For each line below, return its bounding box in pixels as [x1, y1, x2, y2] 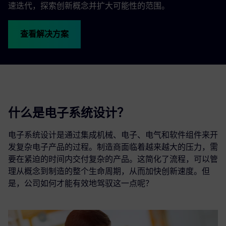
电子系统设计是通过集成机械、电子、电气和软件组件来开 [8, 130, 218, 140]
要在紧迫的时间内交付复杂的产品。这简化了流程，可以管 [8, 154, 218, 164]
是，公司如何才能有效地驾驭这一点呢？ [8, 178, 153, 188]
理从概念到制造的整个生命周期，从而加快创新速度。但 [8, 166, 210, 176]
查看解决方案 [20, 29, 69, 39]
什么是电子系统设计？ [8, 105, 129, 120]
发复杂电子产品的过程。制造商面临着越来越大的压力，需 [8, 142, 218, 152]
